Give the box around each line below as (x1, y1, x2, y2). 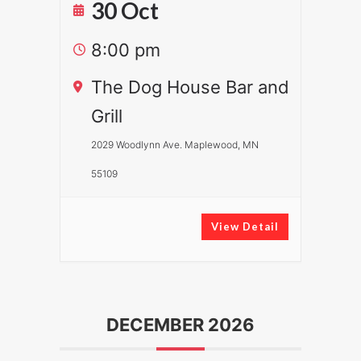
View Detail (211, 220, 279, 233)
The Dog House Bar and (91, 77, 289, 98)
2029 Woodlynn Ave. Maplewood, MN (91, 139, 259, 151)
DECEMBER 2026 (106, 314, 255, 335)
